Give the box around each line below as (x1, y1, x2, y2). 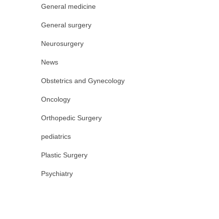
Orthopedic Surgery (41, 114, 102, 122)
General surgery (41, 21, 91, 29)
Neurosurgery (41, 40, 84, 47)
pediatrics (41, 132, 71, 140)
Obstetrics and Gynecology (41, 77, 125, 85)
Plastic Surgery (41, 151, 88, 159)
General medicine (41, 2, 96, 10)
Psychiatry (41, 170, 73, 177)
